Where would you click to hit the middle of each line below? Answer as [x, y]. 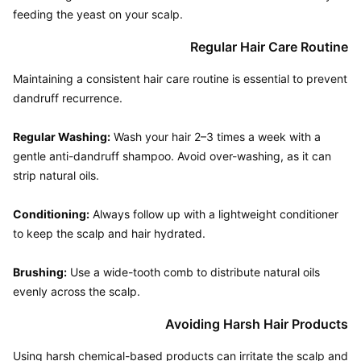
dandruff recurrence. [68, 98]
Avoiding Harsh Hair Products [257, 324]
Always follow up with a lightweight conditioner [214, 214]
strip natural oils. [56, 175]
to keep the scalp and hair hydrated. [109, 233]
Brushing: [40, 272]
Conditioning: [51, 214]
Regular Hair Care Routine [269, 47]
